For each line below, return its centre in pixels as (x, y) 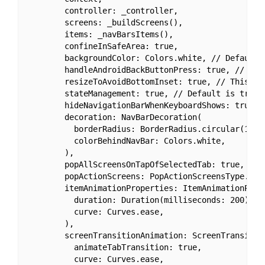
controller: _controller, (102, 11)
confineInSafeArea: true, (102, 46)
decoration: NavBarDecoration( (114, 117)
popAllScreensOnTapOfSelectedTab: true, (135, 165)
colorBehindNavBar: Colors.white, (126, 141)
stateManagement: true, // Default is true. (145, 94)
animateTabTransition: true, (114, 248)
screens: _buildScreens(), (104, 23)
